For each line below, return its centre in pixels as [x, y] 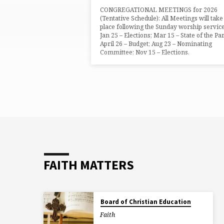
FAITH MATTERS [89, 165]
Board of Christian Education [145, 201]
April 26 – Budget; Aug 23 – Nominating [156, 43]
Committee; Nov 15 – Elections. [145, 52]
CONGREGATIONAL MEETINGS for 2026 [159, 9]
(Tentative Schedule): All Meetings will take [161, 18]
